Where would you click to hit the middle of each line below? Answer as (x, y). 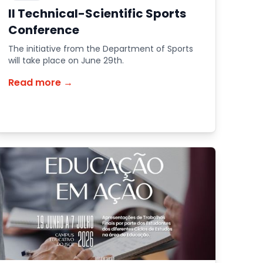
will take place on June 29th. (66, 60)
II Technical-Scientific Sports (97, 14)
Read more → (41, 82)
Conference (44, 30)
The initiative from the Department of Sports (101, 49)
